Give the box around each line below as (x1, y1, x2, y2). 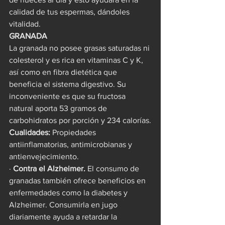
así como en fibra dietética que (9, 67, 119, 76)
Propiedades (50, 128, 98, 137)
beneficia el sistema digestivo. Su (9, 79, 128, 88)
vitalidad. (9, 19, 41, 28)
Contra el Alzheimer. (13, 164, 85, 173)
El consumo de (85, 164, 141, 173)
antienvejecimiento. (9, 152, 79, 161)
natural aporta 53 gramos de (9, 103, 109, 113)
